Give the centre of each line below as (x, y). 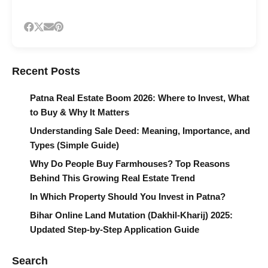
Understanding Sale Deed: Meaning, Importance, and (140, 130)
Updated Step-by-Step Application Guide (115, 229)
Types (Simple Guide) (74, 145)
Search (30, 261)
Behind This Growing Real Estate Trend (112, 178)
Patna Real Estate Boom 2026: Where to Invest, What (140, 98)
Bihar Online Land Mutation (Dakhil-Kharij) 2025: (131, 215)
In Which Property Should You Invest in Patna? (128, 196)
